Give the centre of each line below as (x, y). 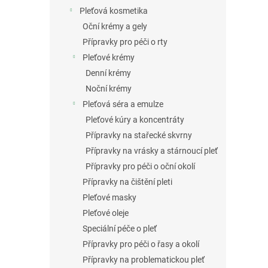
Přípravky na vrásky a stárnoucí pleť (152, 151)
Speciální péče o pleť (120, 229)
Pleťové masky (109, 198)
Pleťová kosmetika (114, 11)
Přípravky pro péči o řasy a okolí (141, 244)
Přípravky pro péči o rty (125, 42)
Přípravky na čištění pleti (127, 182)
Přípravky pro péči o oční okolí (140, 167)
